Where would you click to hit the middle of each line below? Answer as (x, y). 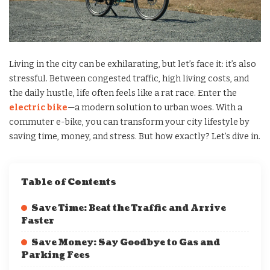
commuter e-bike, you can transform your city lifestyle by (129, 122)
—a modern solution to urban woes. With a (155, 107)
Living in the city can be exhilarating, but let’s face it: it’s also (133, 64)
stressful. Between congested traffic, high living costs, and (129, 78)
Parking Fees (55, 255)
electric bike (38, 107)
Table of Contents (69, 182)
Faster (38, 221)
